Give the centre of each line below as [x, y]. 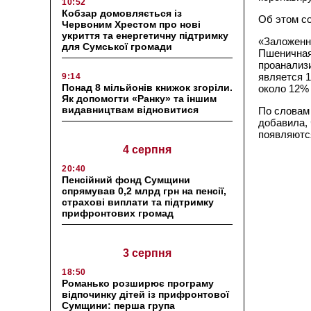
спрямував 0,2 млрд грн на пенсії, [144, 191]
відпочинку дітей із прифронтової [145, 294]
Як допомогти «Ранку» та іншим [139, 98]
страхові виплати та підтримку [138, 202]
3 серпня [147, 253]
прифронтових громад [118, 213]
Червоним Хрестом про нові [131, 24]
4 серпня [147, 149]
